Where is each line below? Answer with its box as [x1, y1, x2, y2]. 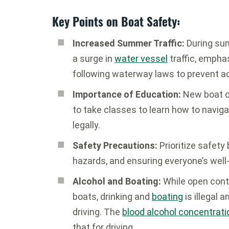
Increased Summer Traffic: [73, 38, 185, 49]
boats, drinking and [73, 191, 152, 202]
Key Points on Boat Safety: [52, 13, 180, 30]
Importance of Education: [73, 89, 181, 100]
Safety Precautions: [73, 140, 157, 151]
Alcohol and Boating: [73, 176, 161, 187]
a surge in [73, 53, 114, 64]
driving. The [73, 207, 122, 217]
